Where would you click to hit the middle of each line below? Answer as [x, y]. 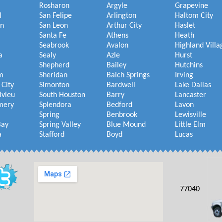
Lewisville [191, 115]
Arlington [121, 16]
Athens [117, 36]
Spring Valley [60, 125]
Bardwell [121, 85]
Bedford [119, 105]
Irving [184, 75]
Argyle [117, 6]
